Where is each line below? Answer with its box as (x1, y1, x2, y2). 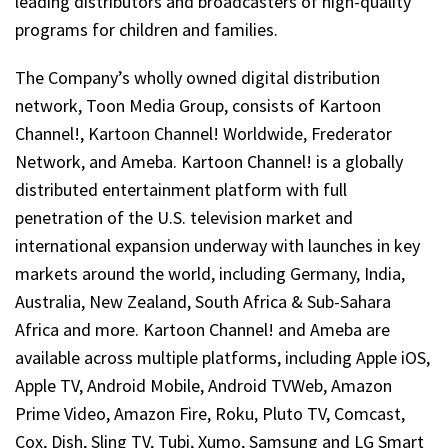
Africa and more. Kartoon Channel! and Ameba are (15, 317, 390, 341)
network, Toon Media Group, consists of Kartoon (15, 93, 381, 117)
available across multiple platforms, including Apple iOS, (15, 345, 430, 369)
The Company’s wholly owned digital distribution (15, 65, 380, 89)
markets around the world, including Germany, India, (15, 261, 405, 285)
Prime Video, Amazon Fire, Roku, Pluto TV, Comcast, (15, 401, 405, 425)
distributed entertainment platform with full (15, 177, 347, 201)
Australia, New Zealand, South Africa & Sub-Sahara (15, 289, 391, 313)
